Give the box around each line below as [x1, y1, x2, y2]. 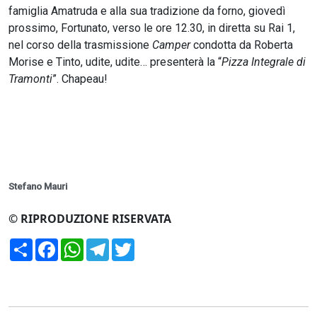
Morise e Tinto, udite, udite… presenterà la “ [8, 55, 221, 69]
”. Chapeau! [52, 72, 110, 86]
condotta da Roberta [190, 38, 293, 52]
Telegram [109, 236, 159, 253]
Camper [152, 38, 190, 52]
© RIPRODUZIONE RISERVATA [8, 211, 171, 227]
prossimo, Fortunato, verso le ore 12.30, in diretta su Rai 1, [8, 21, 295, 35]
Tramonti [8, 72, 52, 86]
